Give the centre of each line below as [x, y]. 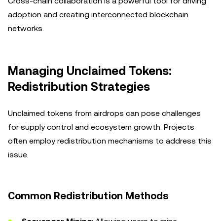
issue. [18, 155]
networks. [26, 28]
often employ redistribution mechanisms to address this [110, 141]
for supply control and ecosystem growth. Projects [101, 127]
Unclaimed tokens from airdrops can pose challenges [104, 113]
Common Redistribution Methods [88, 196]
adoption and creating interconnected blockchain [98, 15]
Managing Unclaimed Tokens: [90, 71]
